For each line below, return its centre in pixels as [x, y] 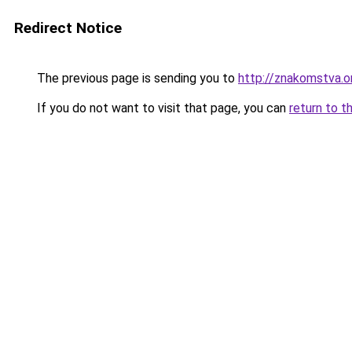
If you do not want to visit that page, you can [161, 108]
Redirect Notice [68, 28]
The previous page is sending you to [136, 78]
